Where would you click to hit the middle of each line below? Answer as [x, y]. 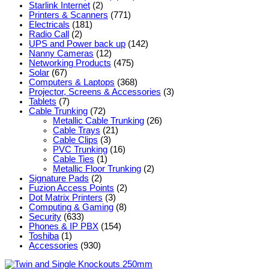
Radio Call [49, 35]
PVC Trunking [80, 150]
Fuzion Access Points [71, 188]
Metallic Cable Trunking [98, 121]
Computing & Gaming [71, 207]
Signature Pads [59, 179]
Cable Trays [77, 131]
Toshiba [44, 236]
